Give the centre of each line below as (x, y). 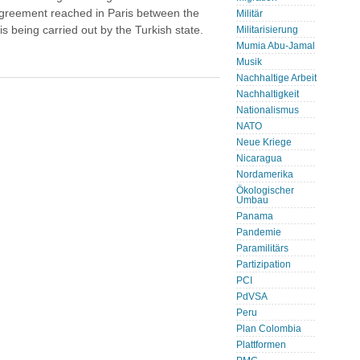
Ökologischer (265, 190)
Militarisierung (267, 30)
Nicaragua (259, 158)
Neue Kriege (264, 142)
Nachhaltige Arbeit (276, 78)
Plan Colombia (269, 329)
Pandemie (259, 232)
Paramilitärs (262, 248)
